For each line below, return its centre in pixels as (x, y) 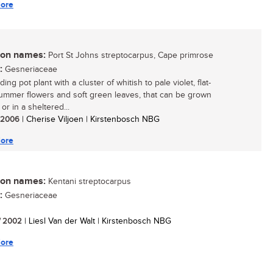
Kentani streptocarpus (88, 182)
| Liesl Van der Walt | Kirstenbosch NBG (97, 221)
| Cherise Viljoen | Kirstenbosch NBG (90, 119)
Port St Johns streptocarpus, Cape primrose (129, 55)
